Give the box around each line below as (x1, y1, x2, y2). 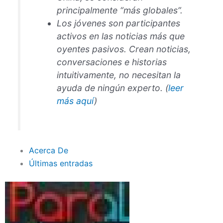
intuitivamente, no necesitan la (57, 69, 181, 80)
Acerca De (29, 145, 68, 155)
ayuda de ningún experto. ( (57, 82, 169, 93)
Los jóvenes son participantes (57, 17, 181, 28)
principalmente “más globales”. (57, 4, 183, 15)
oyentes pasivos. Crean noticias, (57, 43, 191, 54)
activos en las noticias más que (57, 30, 185, 41)
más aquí (57, 95, 95, 106)
